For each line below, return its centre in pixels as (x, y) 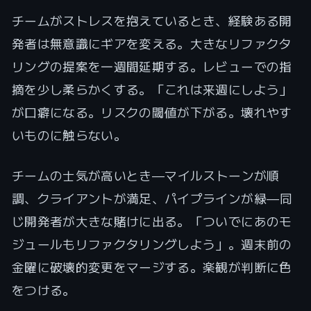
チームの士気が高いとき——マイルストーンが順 (145, 175)
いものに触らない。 (69, 135)
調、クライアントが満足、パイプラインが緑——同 (152, 198)
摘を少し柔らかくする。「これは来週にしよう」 (152, 89)
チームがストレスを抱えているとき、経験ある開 (152, 20)
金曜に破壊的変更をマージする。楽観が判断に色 (152, 267)
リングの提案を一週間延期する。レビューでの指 (152, 66)
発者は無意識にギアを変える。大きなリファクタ (152, 43)
